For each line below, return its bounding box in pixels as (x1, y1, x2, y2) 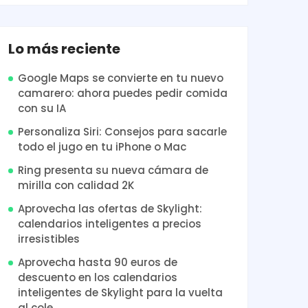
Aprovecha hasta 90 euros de (18, 255, 177, 269)
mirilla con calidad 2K (18, 178, 134, 192)
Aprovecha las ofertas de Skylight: (18, 201, 202, 216)
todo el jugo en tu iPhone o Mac (18, 140, 186, 154)
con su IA (18, 101, 66, 115)
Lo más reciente (8, 39, 120, 58)
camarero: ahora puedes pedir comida (18, 86, 228, 100)
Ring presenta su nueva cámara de (18, 163, 208, 177)
